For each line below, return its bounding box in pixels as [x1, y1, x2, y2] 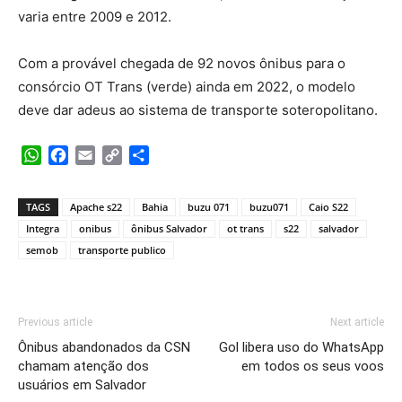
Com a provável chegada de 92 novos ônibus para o [18, 54, 345, 72]
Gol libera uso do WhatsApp [219, 339, 384, 356]
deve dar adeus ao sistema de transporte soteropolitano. [18, 100, 378, 118]
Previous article [18, 316, 92, 329]
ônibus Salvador [131, 222, 207, 236]
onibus [79, 222, 111, 236]
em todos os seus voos [241, 358, 384, 375]
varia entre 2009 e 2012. [18, 7, 171, 25]
